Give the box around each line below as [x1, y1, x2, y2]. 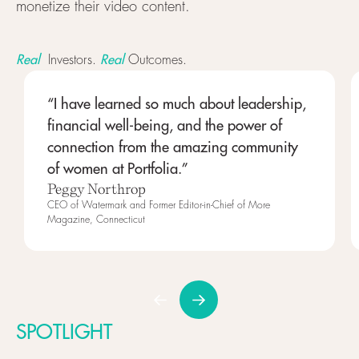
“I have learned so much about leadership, [46, 95, 306, 114]
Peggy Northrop [46, 180, 146, 198]
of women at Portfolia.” [46, 159, 188, 179]
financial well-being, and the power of [46, 116, 282, 135]
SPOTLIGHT [15, 319, 112, 345]
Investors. [39, 53, 100, 67]
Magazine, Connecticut [46, 215, 145, 226]
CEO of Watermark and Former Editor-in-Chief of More [46, 200, 270, 212]
